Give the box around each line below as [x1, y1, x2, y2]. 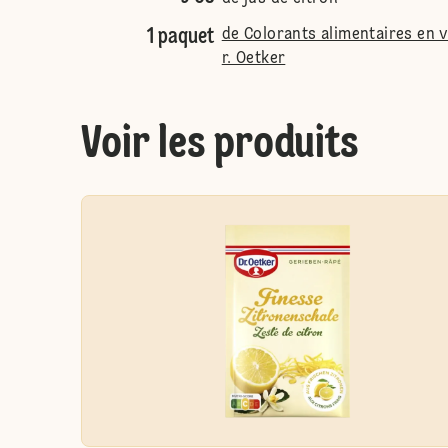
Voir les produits [80, 122, 359, 168]
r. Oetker [221, 51, 286, 67]
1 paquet [146, 26, 214, 48]
